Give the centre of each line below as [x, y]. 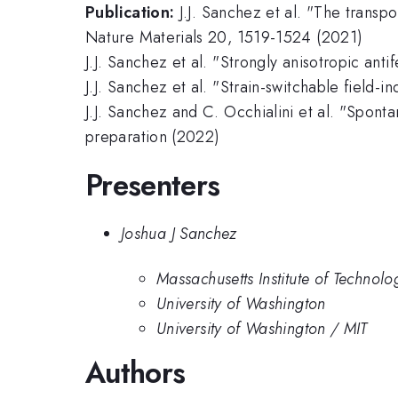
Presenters [153, 185]
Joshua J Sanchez [179, 234]
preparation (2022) [153, 137]
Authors [135, 372]
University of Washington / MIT [262, 328]
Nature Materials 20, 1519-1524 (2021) [224, 38]
